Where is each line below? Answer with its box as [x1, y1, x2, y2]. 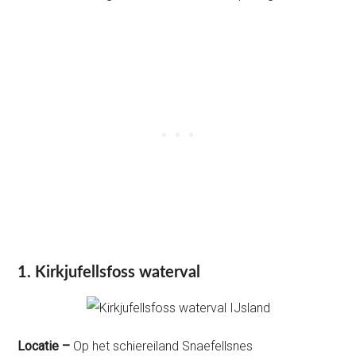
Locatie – [17, 338, 71, 354]
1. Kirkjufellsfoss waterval [17, 264, 201, 281]
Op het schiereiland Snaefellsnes [70, 338, 253, 354]
